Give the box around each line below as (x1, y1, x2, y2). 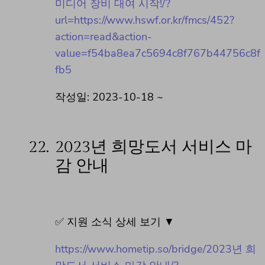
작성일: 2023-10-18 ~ (55, 89, 163, 104)
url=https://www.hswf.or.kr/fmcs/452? (55, 12, 234, 27)
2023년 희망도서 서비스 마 (55, 137, 252, 157)
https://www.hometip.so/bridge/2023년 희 (55, 241, 256, 256)
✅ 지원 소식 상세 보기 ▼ (55, 214, 174, 229)
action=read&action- (55, 29, 152, 44)
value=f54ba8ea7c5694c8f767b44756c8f (55, 46, 260, 60)
